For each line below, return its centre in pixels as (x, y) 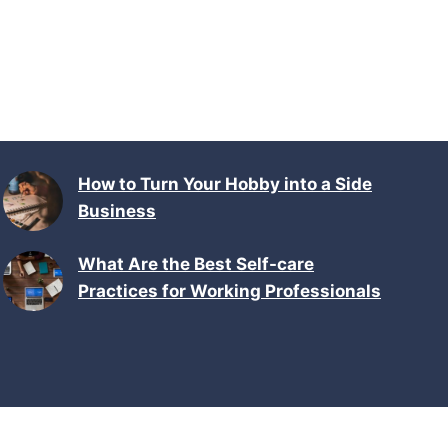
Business (117, 211)
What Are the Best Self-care (196, 264)
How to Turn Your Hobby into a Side (225, 184)
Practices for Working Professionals (229, 291)
